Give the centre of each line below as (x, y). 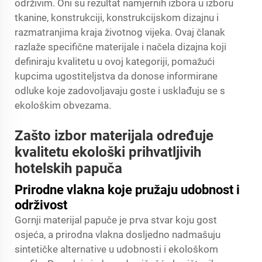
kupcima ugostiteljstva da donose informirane (116, 76)
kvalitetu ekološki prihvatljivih (108, 152)
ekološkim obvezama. (63, 105)
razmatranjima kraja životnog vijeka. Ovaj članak (120, 32)
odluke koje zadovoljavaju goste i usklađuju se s (120, 91)
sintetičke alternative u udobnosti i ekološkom (116, 249)
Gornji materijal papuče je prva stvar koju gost (116, 220)
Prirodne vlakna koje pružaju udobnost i (127, 190)
